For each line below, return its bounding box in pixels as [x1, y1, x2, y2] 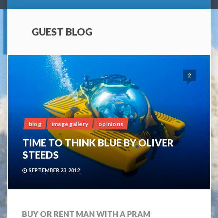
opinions [98, 120, 124, 127]
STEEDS [22, 148, 59, 161]
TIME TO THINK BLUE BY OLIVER [22, 136, 174, 148]
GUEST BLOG [32, 26, 92, 37]
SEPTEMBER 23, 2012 [29, 166, 80, 173]
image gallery [51, 120, 89, 127]
